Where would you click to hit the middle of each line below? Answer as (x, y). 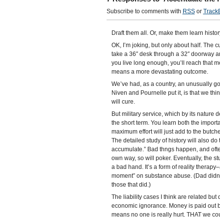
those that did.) (131, 185)
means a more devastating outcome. (160, 72)
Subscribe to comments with (144, 11)
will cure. (123, 102)
